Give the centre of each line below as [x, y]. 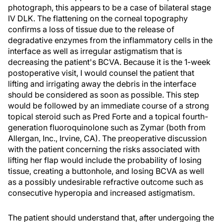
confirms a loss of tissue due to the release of [91, 29]
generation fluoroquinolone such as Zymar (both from [107, 127]
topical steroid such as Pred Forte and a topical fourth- [108, 116]
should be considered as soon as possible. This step [104, 95]
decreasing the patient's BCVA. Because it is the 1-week [109, 62]
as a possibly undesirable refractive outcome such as [106, 182]
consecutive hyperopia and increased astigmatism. [101, 193]
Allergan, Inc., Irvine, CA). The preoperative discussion [107, 138]
